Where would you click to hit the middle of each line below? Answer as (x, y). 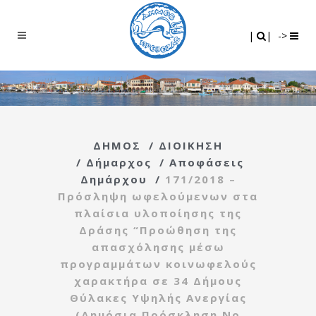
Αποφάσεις (207, 162)
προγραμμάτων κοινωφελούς (158, 263)
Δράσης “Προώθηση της (158, 230)
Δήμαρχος (119, 162)
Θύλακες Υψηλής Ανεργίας (158, 297)
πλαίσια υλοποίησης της (158, 213)
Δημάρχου (114, 179)
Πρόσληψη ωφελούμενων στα (158, 196)
